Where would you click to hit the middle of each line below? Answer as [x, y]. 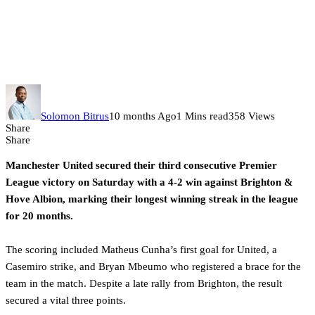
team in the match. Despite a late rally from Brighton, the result [144, 284]
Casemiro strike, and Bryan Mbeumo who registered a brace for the [153, 267]
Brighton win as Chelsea [116, 34]
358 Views [252, 116]
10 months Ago [143, 116]
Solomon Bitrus [75, 116]
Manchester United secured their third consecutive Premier [141, 166]
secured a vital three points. [66, 301]
